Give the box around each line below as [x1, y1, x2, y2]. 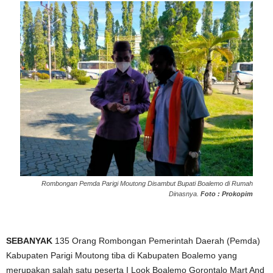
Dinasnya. [169, 190, 200, 198]
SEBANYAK [6, 236, 52, 246]
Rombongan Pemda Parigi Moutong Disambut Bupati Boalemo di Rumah [41, 180, 253, 188]
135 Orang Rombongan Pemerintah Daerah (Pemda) [52, 236, 260, 246]
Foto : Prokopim [200, 190, 253, 198]
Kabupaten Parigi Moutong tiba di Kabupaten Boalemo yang [6, 250, 237, 261]
